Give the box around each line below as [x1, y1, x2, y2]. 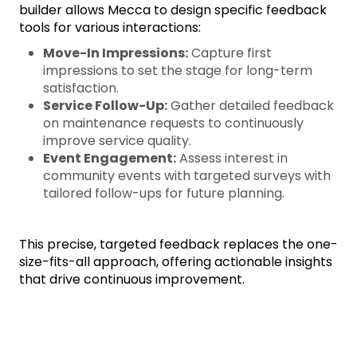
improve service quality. [43, 131, 191, 151]
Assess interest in [176, 149, 288, 168]
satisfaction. [43, 79, 119, 98]
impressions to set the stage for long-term [43, 61, 312, 80]
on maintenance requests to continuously [43, 114, 304, 133]
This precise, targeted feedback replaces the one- [19, 235, 338, 254]
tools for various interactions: [19, 18, 201, 37]
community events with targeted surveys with [43, 167, 331, 186]
